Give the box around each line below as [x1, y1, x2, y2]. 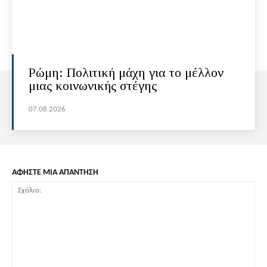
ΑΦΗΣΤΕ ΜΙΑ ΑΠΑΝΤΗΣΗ [12, 168, 98, 178]
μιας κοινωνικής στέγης [29, 78, 157, 94]
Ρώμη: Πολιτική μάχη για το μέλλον [29, 65, 223, 80]
